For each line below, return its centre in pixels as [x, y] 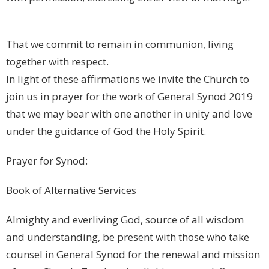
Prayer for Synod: [47, 160]
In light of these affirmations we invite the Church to [128, 79]
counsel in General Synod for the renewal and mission [133, 254]
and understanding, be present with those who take [128, 237]
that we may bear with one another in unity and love [129, 113]
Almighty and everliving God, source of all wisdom [125, 219]
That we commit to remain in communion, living [120, 44]
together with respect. [57, 61]
